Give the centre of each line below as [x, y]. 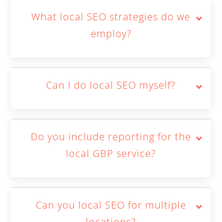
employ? [111, 33]
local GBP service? [111, 153]
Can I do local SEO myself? [111, 85]
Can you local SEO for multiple [111, 205]
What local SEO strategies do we [111, 17]
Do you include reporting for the [111, 137]
